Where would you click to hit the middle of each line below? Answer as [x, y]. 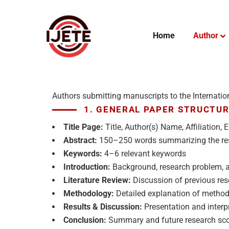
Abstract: [80, 140]
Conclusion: [85, 220]
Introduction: [87, 167]
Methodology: [89, 193]
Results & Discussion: [103, 207]
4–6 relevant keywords [144, 154]
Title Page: [83, 127]
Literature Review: [97, 180]
